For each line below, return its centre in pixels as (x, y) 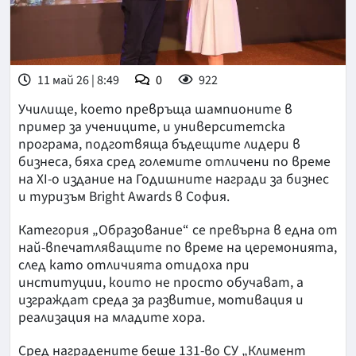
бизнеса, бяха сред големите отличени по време (174, 162)
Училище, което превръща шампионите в (155, 110)
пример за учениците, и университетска (152, 127)
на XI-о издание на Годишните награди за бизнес (174, 180)
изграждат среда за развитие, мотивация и (161, 300)
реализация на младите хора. (112, 318)
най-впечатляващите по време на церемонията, (178, 248)
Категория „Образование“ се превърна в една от (178, 230)
